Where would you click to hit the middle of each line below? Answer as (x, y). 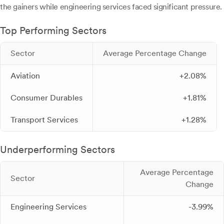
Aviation (25, 76)
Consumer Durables (46, 98)
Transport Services (44, 120)
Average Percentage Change (155, 53)
